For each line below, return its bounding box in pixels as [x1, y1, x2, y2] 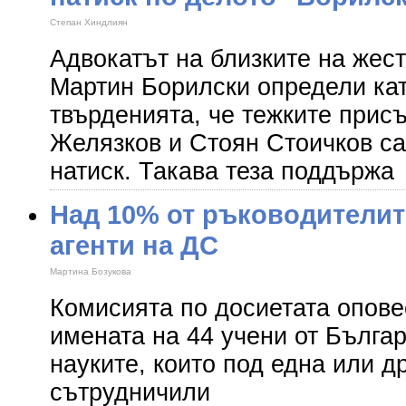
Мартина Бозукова [50, 266, 131, 276]
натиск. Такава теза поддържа [50, 158, 394, 185]
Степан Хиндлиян [50, 17, 128, 27]
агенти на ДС [50, 230, 218, 260]
